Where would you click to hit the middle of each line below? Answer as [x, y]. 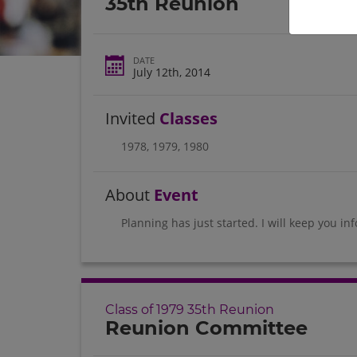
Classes [188, 118]
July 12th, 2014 [172, 72]
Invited [132, 118]
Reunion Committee [206, 328]
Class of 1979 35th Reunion [190, 310]
